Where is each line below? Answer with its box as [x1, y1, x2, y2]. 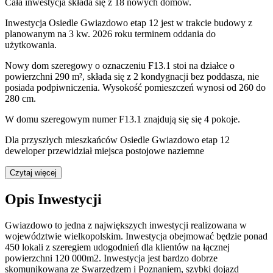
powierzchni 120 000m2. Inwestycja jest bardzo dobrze [5, 253, 218, 264]
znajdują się [144, 114, 189, 125]
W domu [5, 114, 41, 125]
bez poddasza [191, 71, 243, 82]
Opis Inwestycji [5, 191, 102, 208]
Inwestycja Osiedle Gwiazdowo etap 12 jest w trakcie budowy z [5, 18, 252, 29]
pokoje [211, 114, 238, 125]
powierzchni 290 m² [5, 71, 82, 82]
